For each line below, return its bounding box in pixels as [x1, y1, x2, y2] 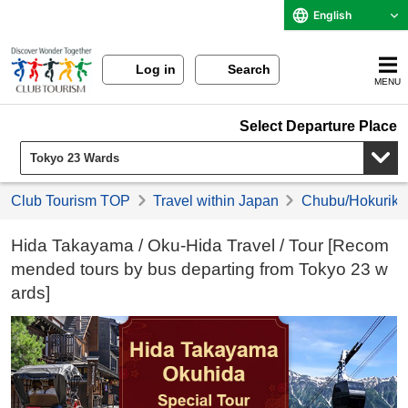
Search [228, 62, 271, 76]
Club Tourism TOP [11, 193, 131, 209]
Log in [135, 62, 176, 76]
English [313, 8, 352, 22]
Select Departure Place [239, 117, 397, 134]
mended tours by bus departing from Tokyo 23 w [11, 260, 389, 280]
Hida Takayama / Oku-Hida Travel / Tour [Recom [11, 236, 390, 256]
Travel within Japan [152, 193, 279, 209]
